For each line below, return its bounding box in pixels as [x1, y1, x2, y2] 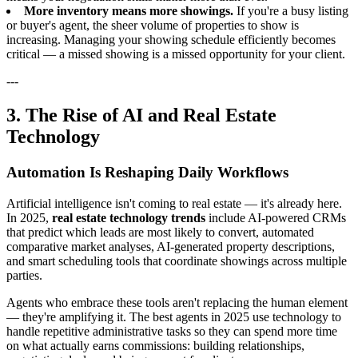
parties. [6, 268, 42, 282]
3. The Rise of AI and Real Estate [6, 105, 276, 126]
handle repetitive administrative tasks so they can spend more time [6, 324, 337, 338]
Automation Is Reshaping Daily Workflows [6, 164, 288, 181]
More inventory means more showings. [24, 4, 233, 18]
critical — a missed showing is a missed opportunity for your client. [6, 47, 345, 62]
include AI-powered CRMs [205, 210, 346, 225]
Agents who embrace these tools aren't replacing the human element [6, 295, 348, 309]
